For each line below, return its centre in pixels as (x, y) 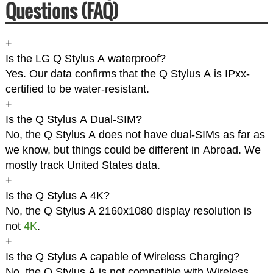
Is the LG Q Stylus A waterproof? (85, 59)
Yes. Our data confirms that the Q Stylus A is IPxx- (127, 74)
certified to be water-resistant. (77, 89)
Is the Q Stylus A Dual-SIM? (73, 120)
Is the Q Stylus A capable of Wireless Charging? (122, 257)
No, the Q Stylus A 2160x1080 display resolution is (128, 211)
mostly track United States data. (83, 165)
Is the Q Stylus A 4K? (57, 196)
